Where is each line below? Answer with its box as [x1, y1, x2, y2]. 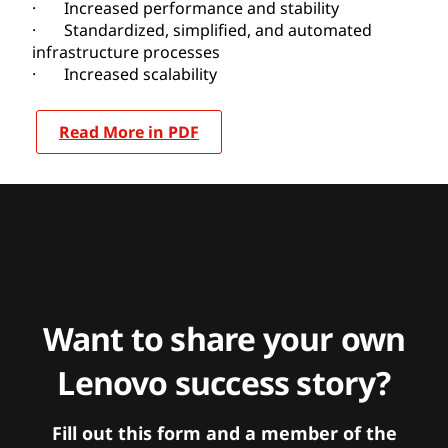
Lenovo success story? [57, 360, 391, 404]
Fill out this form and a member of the [51, 420, 397, 445]
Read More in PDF [59, 120, 199, 143]
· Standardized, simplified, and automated [32, 18, 372, 41]
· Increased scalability [32, 62, 217, 85]
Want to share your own [42, 316, 406, 360]
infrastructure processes [32, 40, 220, 63]
